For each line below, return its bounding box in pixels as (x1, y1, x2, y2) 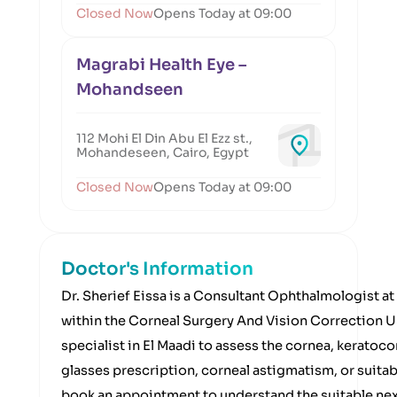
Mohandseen (76, 80, 183, 99)
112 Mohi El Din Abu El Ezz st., (76, 130, 253, 146)
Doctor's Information (61, 258, 253, 280)
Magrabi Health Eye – (76, 55, 246, 74)
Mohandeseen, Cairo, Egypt (76, 144, 249, 160)
